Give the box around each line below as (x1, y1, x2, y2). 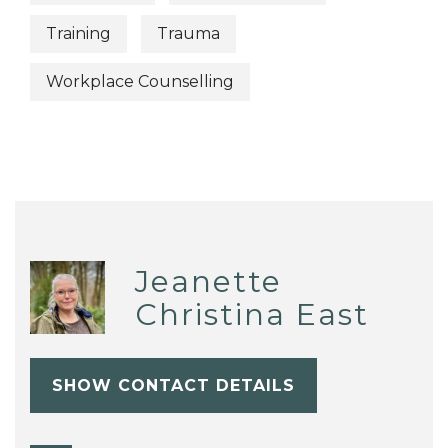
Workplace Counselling (46, 72, 234, 92)
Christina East (134, 295, 369, 333)
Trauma (157, 23, 220, 43)
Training (46, 23, 111, 43)
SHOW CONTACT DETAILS (51, 375, 295, 395)
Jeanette (134, 262, 282, 300)
